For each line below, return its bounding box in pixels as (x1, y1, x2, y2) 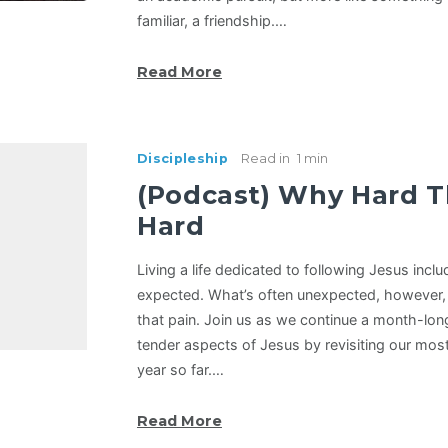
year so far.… (136, 361, 224, 379)
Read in (240, 151, 290, 167)
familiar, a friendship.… (136, 12, 287, 30)
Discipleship (136, 151, 228, 167)
